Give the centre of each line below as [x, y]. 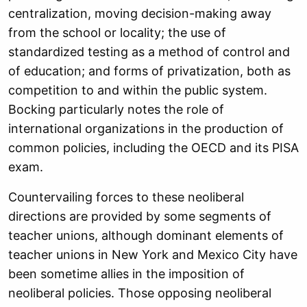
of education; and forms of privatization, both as [149, 71]
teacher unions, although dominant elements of [146, 235]
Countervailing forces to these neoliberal [126, 197]
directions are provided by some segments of [140, 216]
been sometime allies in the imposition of [126, 274]
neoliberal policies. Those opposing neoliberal [140, 293]
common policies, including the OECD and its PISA [153, 148]
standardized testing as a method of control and [149, 52]
